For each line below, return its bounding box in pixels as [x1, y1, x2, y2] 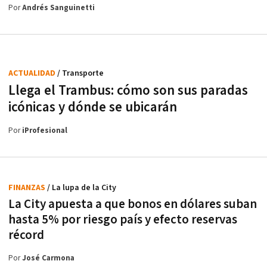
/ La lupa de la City [47, 182, 116, 194]
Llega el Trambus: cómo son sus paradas [8, 82, 248, 100]
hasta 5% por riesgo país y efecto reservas [8, 212, 237, 228]
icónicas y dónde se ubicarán [8, 98, 177, 117]
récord [8, 227, 44, 244]
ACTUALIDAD [8, 68, 57, 79]
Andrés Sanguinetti [22, 3, 95, 14]
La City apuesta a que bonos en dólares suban [8, 196, 257, 213]
